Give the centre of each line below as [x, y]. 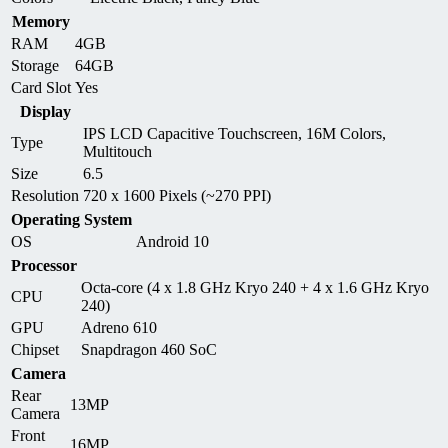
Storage [35, 65]
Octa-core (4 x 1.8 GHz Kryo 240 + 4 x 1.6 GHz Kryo [255, 287]
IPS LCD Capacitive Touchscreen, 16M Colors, [234, 133]
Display [45, 111]
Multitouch [117, 151]
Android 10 [172, 241]
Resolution [45, 195]
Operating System [71, 219]
